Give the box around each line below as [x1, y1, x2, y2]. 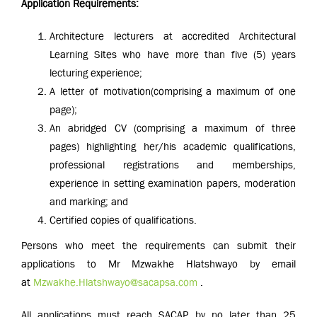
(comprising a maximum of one [150, 86, 296, 97]
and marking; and [50, 196, 128, 207]
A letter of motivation [50, 86, 151, 97]
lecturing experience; [50, 67, 142, 79]
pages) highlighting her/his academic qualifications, [50, 141, 296, 152]
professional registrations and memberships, [50, 159, 296, 171]
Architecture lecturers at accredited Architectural [50, 30, 296, 42]
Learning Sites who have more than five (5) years [50, 49, 296, 60]
